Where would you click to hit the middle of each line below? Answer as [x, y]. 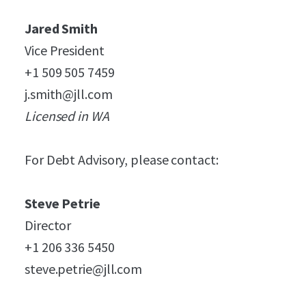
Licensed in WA [67, 116]
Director [48, 225]
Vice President [65, 50]
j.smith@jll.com [69, 94]
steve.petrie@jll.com [83, 269]
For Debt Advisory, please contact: [122, 159]
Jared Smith [61, 28]
